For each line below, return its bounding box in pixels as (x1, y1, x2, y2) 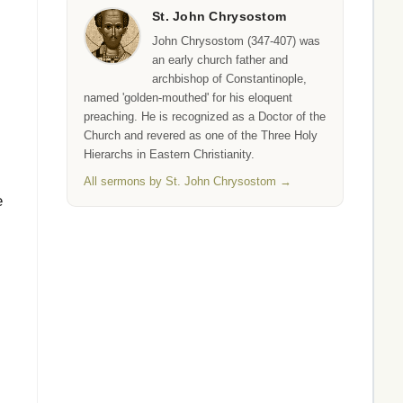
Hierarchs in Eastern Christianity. (84, 148, 255, 161)
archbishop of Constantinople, (152, 72, 307, 85)
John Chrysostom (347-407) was (152, 34, 320, 48)
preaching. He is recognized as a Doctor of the (84, 110, 326, 123)
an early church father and (152, 53, 288, 67)
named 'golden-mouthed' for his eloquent (84, 91, 292, 104)
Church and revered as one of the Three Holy (84, 129, 318, 142)
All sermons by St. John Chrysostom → (84, 175, 291, 188)
